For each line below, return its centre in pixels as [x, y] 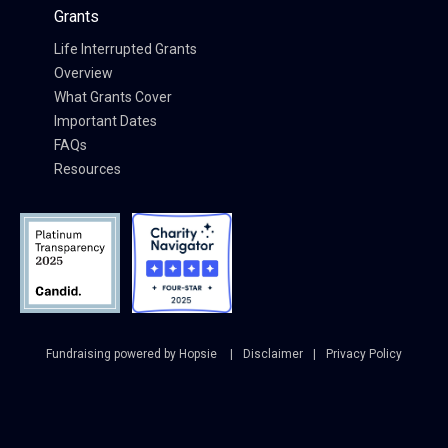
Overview [83, 73]
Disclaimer [273, 354]
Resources [87, 169]
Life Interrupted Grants [125, 49]
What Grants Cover [112, 97]
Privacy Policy [364, 354]
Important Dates [105, 121]
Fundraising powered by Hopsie [133, 354]
